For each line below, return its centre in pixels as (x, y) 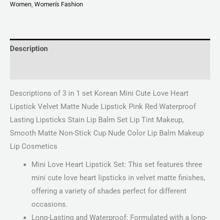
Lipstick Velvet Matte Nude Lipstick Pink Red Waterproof (103, 106)
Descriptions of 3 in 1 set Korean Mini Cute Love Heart (99, 93)
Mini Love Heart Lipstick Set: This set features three (117, 164)
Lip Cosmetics (34, 146)
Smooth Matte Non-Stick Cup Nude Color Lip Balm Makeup (107, 133)
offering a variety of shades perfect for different (109, 191)
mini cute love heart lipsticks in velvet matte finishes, (118, 178)
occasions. (49, 204)
